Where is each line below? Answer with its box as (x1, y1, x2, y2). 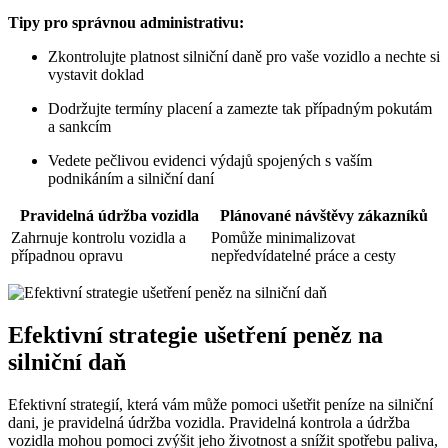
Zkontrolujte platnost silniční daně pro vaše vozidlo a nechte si (48, 48, 440, 66)
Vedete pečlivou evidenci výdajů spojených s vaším (48, 152, 372, 170)
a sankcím (48, 118, 111, 136)
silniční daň (8, 349, 126, 376)
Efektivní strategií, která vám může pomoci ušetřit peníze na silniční (8, 396, 433, 414)
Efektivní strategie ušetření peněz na (8, 322, 383, 349)
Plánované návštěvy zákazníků (220, 207, 428, 225)
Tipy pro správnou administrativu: (8, 14, 244, 32)
